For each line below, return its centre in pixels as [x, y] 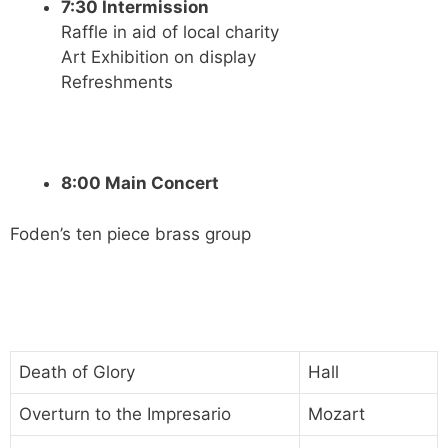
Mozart [336, 413]
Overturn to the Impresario [125, 413]
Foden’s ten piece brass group [130, 233]
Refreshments [117, 82]
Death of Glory [77, 371]
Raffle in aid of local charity [170, 32]
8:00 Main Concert [140, 183]
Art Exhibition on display [158, 57]
